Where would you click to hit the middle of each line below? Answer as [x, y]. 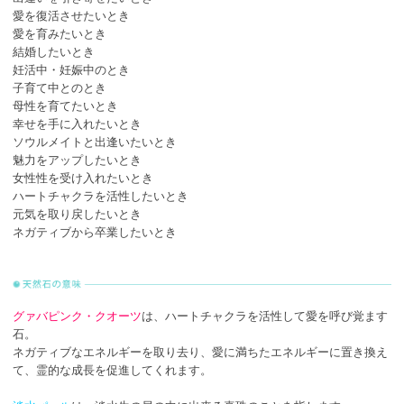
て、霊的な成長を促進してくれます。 [112, 370]
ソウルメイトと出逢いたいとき [95, 142]
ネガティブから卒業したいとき [95, 232]
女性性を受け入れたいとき [83, 178]
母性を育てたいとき [65, 106]
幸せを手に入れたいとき [77, 124]
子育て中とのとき [60, 87]
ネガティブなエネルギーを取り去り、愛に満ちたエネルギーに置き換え [200, 352]
